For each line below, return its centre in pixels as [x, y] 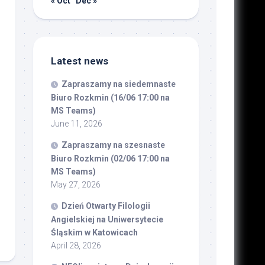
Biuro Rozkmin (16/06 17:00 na [110, 98]
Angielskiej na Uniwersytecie [107, 220]
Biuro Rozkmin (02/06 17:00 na [110, 159]
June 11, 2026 [76, 124]
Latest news [79, 61]
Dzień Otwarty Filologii [106, 206]
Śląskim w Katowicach [94, 233]
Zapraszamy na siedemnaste [118, 84]
